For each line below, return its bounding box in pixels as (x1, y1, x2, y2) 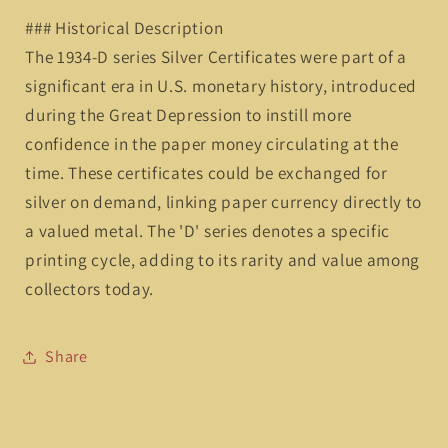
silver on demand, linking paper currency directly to (25, 189, 423, 213)
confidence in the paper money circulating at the (25, 131, 399, 155)
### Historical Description (25, 15, 224, 39)
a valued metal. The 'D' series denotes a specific (25, 218, 391, 242)
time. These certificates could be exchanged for (25, 160, 388, 184)
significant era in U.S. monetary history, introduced (25, 73, 418, 97)
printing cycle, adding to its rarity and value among (25, 247, 421, 271)
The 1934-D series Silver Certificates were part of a (25, 44, 408, 68)
